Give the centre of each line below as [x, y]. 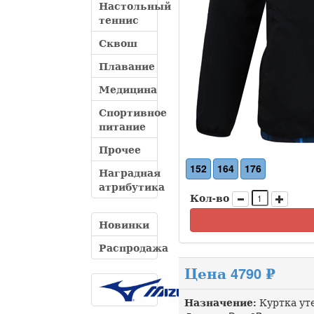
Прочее [120, 149]
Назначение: [220, 302]
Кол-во [210, 198]
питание [122, 126]
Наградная [130, 172]
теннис [119, 20]
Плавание [127, 66]
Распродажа [134, 247]
